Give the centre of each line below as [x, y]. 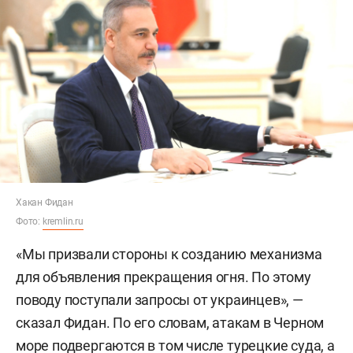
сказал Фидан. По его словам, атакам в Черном [170, 322]
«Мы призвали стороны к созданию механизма [169, 254]
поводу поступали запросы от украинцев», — [160, 299]
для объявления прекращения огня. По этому [163, 277]
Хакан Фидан [45, 202]
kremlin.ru [63, 221]
